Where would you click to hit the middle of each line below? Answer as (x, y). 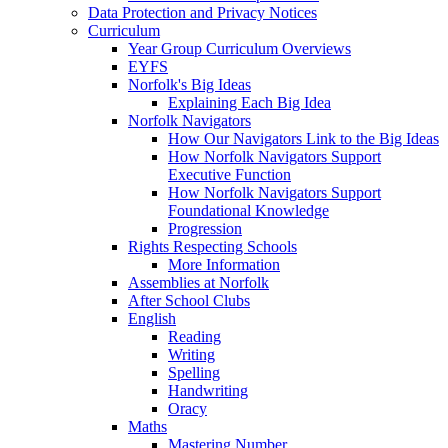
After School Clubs (189, 301)
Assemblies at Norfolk (198, 283)
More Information (224, 265)
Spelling (194, 373)
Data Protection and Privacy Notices (202, 13)
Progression (205, 229)
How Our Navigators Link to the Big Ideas (303, 139)
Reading (194, 337)
